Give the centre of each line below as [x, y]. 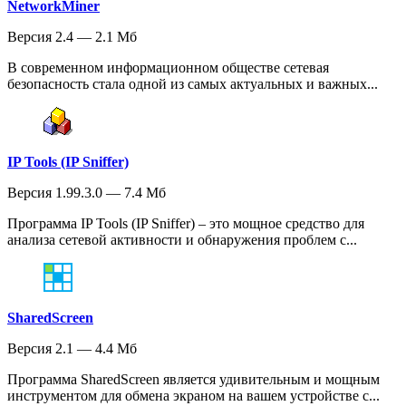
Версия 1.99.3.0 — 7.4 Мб [87, 193]
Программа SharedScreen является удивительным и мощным [193, 380]
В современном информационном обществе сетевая [168, 68]
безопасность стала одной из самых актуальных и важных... [193, 84]
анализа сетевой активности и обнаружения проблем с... [182, 240]
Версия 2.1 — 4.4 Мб [72, 349]
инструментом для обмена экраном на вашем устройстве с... [193, 396]
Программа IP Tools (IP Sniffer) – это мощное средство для [186, 224]
